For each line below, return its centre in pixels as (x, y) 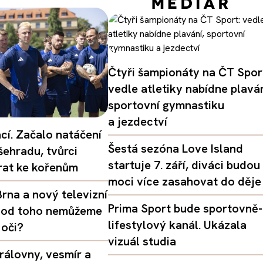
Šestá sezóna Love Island (176, 149)
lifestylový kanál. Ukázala (177, 225)
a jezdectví (138, 122)
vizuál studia (142, 241)
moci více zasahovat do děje (185, 181)
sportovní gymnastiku (166, 105)
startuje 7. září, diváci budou (184, 165)
